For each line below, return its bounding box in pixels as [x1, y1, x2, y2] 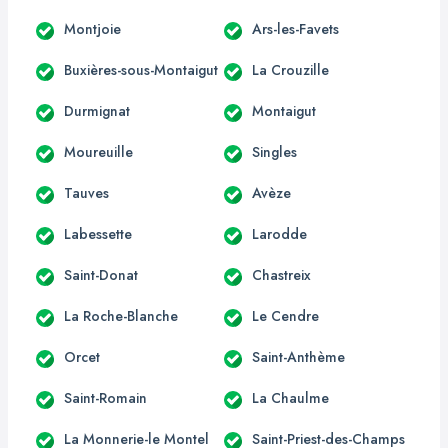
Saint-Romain [64, 387, 147, 408]
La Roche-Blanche [64, 305, 178, 326]
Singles [252, 141, 297, 162]
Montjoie [64, 18, 121, 39]
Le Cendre [252, 305, 319, 326]
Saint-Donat [64, 264, 138, 285]
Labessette [64, 223, 132, 244]
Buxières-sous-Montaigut [64, 59, 218, 80]
